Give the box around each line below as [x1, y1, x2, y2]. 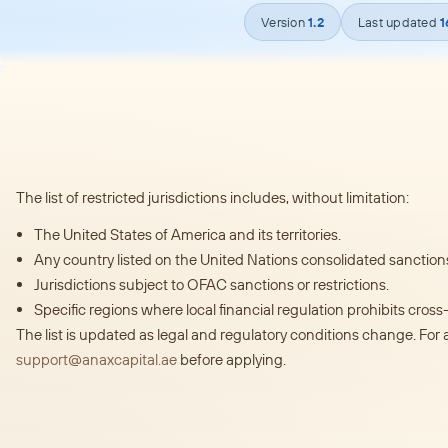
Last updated [357, 13, 440, 30]
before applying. [177, 349, 286, 369]
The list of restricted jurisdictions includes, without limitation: [16, 187, 409, 207]
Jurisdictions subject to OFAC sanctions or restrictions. [34, 274, 389, 294]
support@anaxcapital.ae [16, 349, 177, 369]
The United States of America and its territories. [34, 224, 341, 244]
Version [261, 13, 308, 30]
